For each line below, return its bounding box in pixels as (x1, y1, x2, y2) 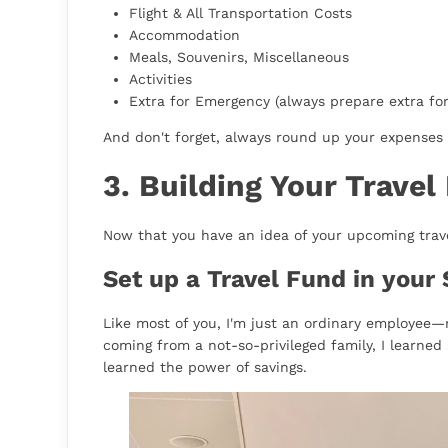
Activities (129, 71, 192, 88)
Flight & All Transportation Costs (129, 5, 352, 22)
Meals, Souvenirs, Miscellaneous (129, 49, 349, 66)
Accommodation (129, 27, 240, 44)
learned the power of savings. (103, 359, 307, 376)
